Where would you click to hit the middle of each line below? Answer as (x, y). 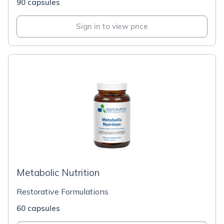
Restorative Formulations (62, 191)
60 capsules (38, 208)
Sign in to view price (112, 26)
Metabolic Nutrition (58, 172)
